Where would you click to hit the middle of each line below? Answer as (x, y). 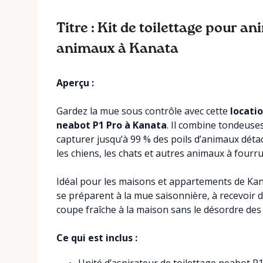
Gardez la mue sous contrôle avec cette (143, 111)
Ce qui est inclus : (97, 238)
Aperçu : (75, 83)
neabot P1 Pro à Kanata (112, 125)
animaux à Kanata (117, 49)
